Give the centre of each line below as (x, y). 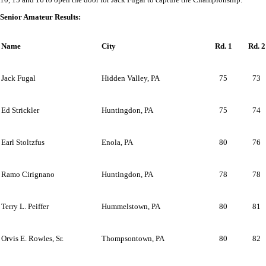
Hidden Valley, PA (131, 78)
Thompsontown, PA (133, 238)
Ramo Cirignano (28, 174)
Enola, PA (117, 142)
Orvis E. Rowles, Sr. (32, 238)
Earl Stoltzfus (23, 142)
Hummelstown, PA (131, 206)
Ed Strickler (20, 110)
